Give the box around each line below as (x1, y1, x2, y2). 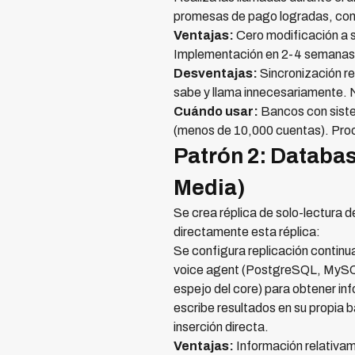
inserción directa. (174, 319, 269, 334)
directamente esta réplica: (174, 224, 320, 239)
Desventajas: (174, 66, 258, 80)
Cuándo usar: (174, 104, 258, 118)
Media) (174, 175, 245, 200)
